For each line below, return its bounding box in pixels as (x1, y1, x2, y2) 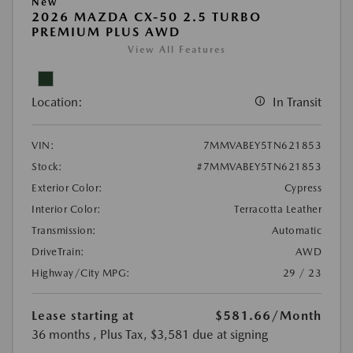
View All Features (127, 44, 226, 56)
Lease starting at (32, 308, 134, 324)
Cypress (284, 182, 321, 195)
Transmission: (32, 225, 97, 237)
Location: (32, 95, 83, 110)
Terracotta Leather (234, 203, 321, 216)
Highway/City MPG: (32, 267, 131, 280)
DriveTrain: (32, 246, 85, 258)
